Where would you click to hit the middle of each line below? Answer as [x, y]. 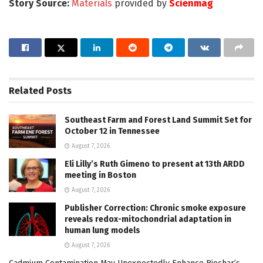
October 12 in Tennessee [112, 131]
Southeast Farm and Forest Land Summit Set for [158, 120]
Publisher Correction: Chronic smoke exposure [155, 208]
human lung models [102, 231]
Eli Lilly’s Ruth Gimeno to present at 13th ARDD [155, 164]
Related [26, 91]
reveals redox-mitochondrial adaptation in [148, 220]
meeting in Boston [100, 176]
